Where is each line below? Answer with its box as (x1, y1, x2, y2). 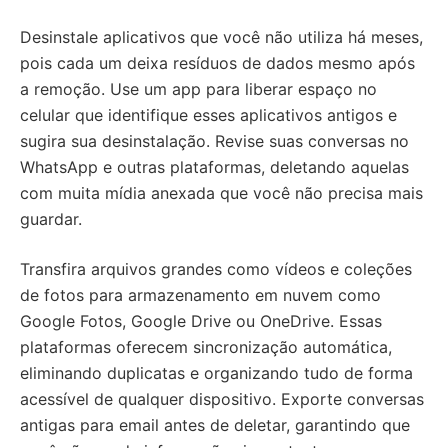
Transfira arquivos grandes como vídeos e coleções (20, 259, 412, 279)
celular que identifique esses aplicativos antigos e (20, 105, 397, 125)
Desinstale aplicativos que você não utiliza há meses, (20, 27, 423, 47)
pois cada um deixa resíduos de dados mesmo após (20, 53, 415, 73)
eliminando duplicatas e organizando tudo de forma (20, 363, 413, 383)
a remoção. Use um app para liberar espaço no (20, 79, 377, 99)
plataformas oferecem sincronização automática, (20, 337, 392, 357)
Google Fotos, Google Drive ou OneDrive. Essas (20, 311, 382, 331)
